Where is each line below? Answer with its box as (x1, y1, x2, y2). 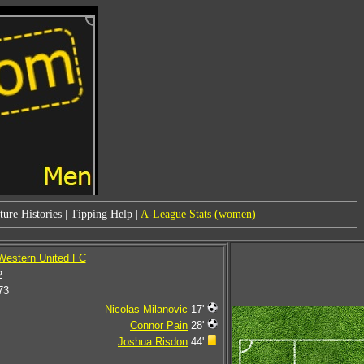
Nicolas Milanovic (105, 303, 188, 315)
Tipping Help (70, 208, 132, 220)
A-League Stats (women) (140, 208, 256, 220)
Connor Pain (130, 319, 188, 331)
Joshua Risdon (118, 336, 188, 348)
